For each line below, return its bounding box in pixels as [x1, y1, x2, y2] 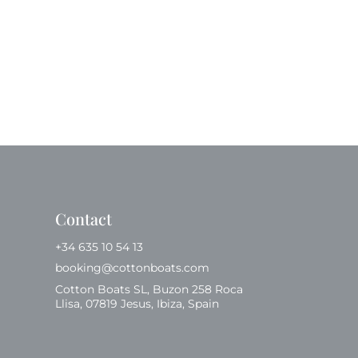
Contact [54, 208, 112, 230]
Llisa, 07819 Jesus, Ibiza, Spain [54, 296, 219, 312]
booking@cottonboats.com [54, 261, 209, 276]
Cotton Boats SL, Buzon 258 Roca [54, 282, 243, 297]
